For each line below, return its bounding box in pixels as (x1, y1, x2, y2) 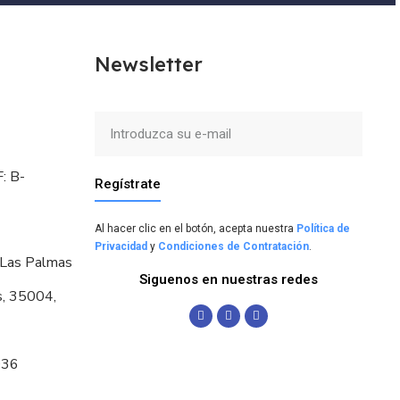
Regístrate (95, 175, 161, 192)
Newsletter (95, 51, 203, 77)
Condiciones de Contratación (158, 239, 309, 253)
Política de (296, 221, 350, 235)
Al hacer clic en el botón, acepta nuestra (95, 221, 296, 235)
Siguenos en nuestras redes (139, 271, 318, 287)
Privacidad (95, 239, 147, 253)
